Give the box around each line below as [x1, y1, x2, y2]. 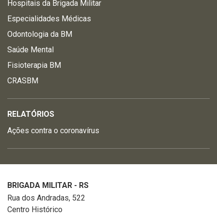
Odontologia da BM [7, 30, 72, 39]
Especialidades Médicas [7, 14, 91, 23]
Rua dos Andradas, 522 [7, 193, 85, 202]
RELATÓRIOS [7, 109, 54, 119]
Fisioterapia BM [7, 61, 61, 70]
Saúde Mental [7, 45, 54, 54]
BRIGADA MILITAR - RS [7, 181, 89, 190]
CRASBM [7, 76, 38, 85]
